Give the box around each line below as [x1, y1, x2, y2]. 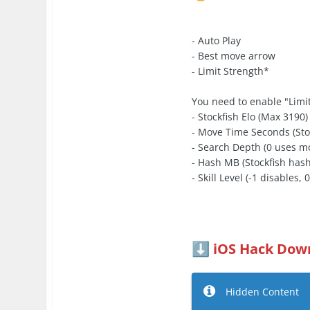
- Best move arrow [192, 48, 276, 62]
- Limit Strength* [192, 64, 270, 77]
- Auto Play [192, 33, 241, 47]
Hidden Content [226, 285, 300, 299]
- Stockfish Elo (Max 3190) [192, 109, 309, 123]
